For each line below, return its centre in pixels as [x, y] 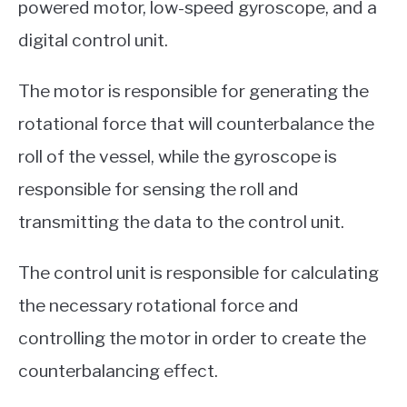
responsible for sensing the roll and [159, 189]
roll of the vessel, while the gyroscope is [178, 156]
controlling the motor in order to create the [192, 338]
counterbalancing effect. [118, 370]
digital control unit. [93, 40]
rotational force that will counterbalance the [196, 123]
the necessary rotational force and [159, 305]
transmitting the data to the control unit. [181, 221]
